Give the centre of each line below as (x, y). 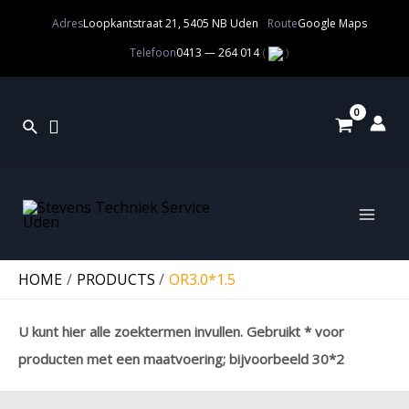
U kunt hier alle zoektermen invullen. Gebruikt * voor (181, 332)
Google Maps (332, 23)
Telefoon (153, 52)
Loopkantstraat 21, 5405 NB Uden (170, 23)
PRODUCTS (115, 280)
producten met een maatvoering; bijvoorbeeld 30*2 (181, 359)
